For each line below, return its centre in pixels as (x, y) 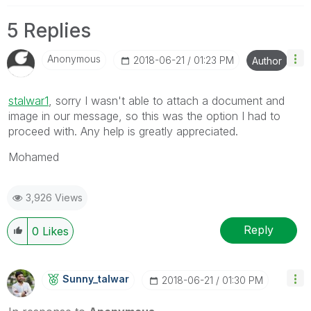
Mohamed (34, 157)
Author (267, 60)
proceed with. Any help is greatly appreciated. (123, 131)
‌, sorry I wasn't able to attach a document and (167, 100)
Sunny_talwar (96, 278)
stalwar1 (28, 100)
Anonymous (74, 58)
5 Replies (49, 30)
